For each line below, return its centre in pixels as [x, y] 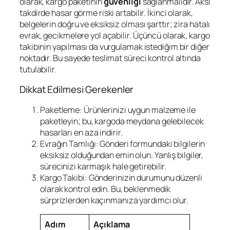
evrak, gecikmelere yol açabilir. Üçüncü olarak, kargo [115, 35]
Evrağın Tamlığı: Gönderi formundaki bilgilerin [123, 143]
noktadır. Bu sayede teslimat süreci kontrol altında [110, 58]
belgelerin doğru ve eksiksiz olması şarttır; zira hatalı [115, 24]
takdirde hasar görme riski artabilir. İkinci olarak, [106, 13]
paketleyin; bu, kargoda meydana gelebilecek [122, 121]
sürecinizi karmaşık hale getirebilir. [103, 166]
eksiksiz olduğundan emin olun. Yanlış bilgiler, [122, 155]
